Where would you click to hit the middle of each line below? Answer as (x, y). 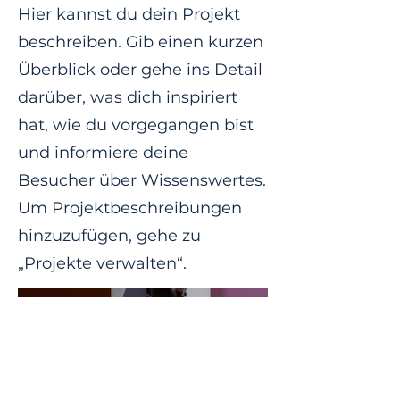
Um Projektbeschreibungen (130, 208)
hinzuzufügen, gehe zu (109, 236)
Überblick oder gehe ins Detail (140, 70)
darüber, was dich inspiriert (128, 97)
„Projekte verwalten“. (102, 263)
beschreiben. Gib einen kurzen (141, 42)
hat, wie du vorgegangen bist (136, 125)
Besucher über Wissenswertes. (142, 180)
